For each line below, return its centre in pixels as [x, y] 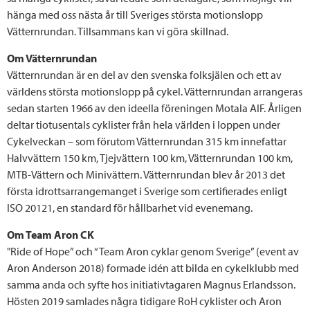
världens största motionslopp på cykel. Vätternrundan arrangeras [155, 91]
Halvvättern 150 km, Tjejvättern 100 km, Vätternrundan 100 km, [150, 157]
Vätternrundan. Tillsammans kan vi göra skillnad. [118, 31]
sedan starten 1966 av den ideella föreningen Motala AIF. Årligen [154, 108]
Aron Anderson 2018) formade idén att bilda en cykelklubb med [153, 267]
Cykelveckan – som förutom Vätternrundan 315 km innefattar [147, 141]
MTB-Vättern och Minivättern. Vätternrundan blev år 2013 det [146, 174]
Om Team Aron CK [51, 234]
